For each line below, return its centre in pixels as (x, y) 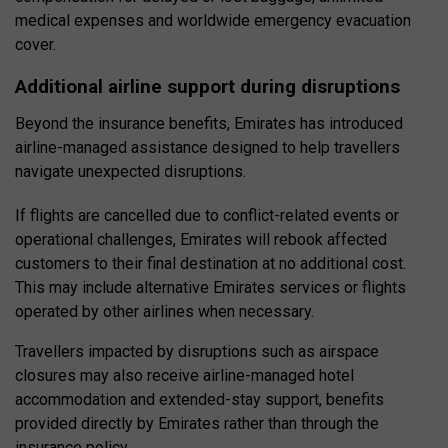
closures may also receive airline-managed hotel (184, 376)
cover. (35, 45)
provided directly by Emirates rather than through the (197, 424)
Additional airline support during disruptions (207, 87)
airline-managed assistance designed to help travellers (207, 148)
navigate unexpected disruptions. (130, 172)
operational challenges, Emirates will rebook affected (201, 240)
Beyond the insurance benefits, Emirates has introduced (209, 124)
